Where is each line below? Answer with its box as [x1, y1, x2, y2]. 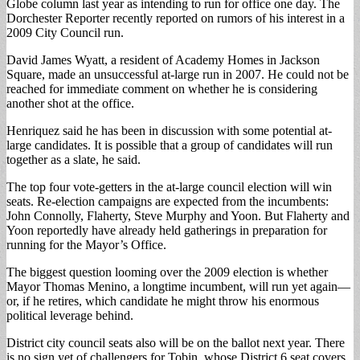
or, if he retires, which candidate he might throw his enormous [6, 293, 319, 308]
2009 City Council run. [6, 25, 124, 39]
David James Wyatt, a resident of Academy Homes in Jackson [6, 52, 320, 67]
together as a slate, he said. [6, 152, 141, 166]
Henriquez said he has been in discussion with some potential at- [6, 123, 332, 137]
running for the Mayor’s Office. [6, 237, 166, 252]
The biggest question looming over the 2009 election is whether [6, 264, 328, 279]
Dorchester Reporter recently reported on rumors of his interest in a [6, 10, 345, 25]
